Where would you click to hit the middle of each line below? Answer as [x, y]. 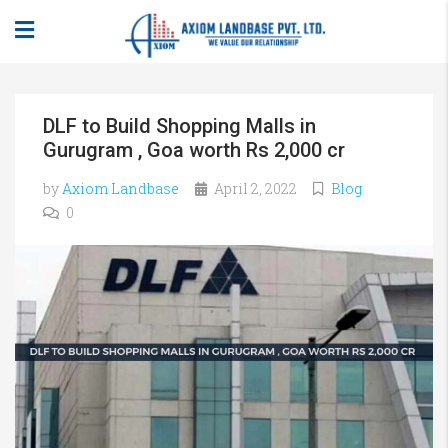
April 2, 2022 [254, 188]
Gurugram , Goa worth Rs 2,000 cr [194, 150]
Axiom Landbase [120, 188]
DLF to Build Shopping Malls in [179, 126]
